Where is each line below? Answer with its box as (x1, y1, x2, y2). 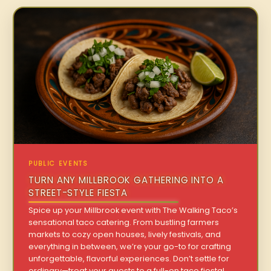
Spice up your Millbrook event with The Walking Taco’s (28, 205, 238, 216)
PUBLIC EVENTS (28, 159, 88, 169)
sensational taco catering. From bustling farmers (28, 217, 220, 228)
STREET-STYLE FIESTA (28, 186, 128, 200)
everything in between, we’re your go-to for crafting (28, 241, 232, 252)
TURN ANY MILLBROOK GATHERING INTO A (28, 174, 224, 187)
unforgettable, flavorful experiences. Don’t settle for (28, 253, 230, 264)
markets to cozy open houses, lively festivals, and (28, 229, 221, 240)
